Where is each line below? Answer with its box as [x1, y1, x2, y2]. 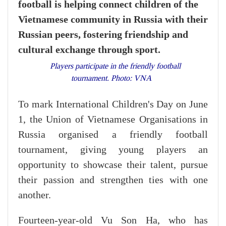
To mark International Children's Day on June [18, 99, 208, 110]
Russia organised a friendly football [18, 129, 208, 141]
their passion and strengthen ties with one [18, 175, 208, 186]
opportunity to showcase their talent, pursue [18, 159, 208, 171]
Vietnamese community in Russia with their [18, 14, 208, 26]
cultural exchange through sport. [18, 44, 160, 56]
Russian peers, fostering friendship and [18, 29, 188, 41]
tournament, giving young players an [18, 144, 208, 156]
